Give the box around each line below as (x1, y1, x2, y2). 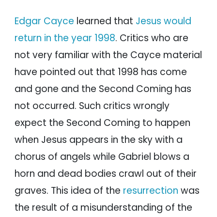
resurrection (123, 184, 178, 198)
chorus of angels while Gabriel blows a (15, 150, 189, 164)
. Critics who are (115, 31, 188, 45)
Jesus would (136, 15, 191, 28)
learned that (74, 15, 136, 28)
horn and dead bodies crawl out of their (15, 167, 197, 181)
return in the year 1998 (15, 31, 115, 45)
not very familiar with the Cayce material (15, 48, 202, 62)
